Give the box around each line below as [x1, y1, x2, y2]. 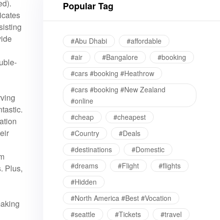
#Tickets [115, 209, 141, 219]
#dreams [71, 161, 98, 170]
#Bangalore [102, 52, 138, 62]
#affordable [127, 36, 162, 46]
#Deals [119, 128, 140, 138]
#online [71, 96, 93, 106]
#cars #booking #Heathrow [71, 68, 154, 78]
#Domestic [132, 144, 165, 154]
